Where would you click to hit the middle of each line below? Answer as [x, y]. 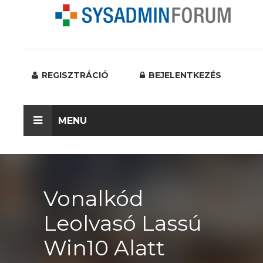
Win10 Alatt [104, 248]
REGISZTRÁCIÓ [74, 75]
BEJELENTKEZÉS [184, 75]
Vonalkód [93, 198]
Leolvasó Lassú [123, 223]
